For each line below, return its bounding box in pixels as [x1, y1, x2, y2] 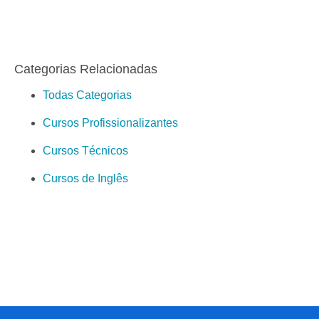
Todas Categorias [43, 89, 132, 102]
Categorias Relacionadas [14, 62, 157, 77]
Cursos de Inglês [43, 172, 128, 185]
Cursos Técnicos [43, 145, 128, 157]
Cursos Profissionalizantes [43, 117, 178, 130]
